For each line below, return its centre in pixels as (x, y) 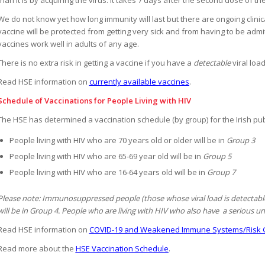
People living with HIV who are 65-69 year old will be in (106, 156)
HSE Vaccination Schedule (122, 249)
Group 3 (240, 140)
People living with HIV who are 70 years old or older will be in (118, 140)
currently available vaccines (139, 81)
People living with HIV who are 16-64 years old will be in (108, 172)
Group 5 (217, 156)
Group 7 (221, 172)
